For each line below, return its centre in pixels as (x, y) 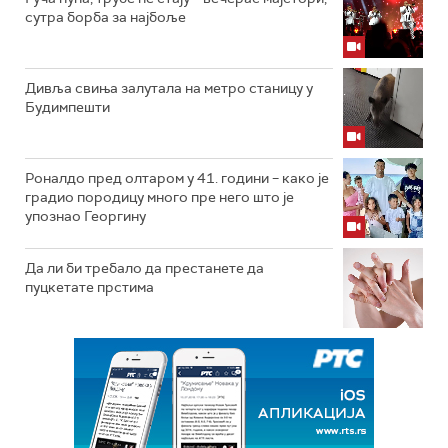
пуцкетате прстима (89, 286)
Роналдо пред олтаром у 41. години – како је (177, 177)
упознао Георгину (85, 215)
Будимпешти (67, 106)
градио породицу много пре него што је (159, 196)
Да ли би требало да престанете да (144, 267)
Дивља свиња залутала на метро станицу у (169, 87)
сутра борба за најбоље (105, 16)
